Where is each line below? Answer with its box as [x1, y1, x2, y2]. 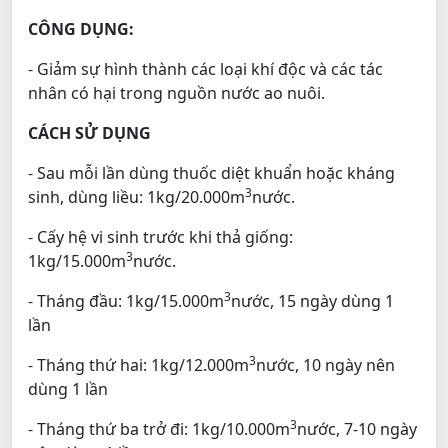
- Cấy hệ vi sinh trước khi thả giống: [28, 225, 293, 248]
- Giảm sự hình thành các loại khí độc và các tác [28, 57, 383, 80]
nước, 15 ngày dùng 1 [231, 289, 394, 312]
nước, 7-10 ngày [297, 417, 417, 440]
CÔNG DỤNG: [28, 17, 134, 40]
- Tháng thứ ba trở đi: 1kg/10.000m [28, 417, 290, 440]
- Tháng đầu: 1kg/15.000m [28, 289, 224, 312]
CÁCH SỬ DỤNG [28, 121, 151, 144]
